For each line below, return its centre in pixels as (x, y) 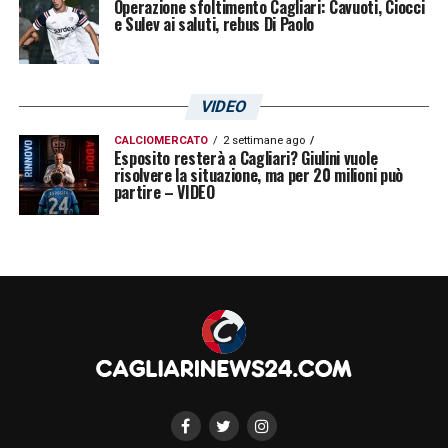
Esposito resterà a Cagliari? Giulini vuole (245, 157)
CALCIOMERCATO (160, 140)
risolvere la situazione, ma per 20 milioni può (258, 174)
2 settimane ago (263, 140)
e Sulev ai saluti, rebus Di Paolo (214, 23)
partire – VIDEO (164, 191)
